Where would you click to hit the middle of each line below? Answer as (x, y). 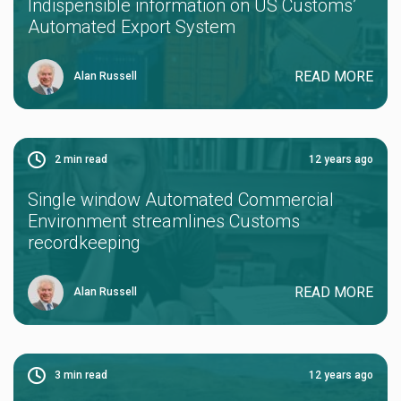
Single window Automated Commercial (181, 199)
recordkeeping (84, 242)
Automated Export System (132, 26)
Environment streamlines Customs (164, 221)
